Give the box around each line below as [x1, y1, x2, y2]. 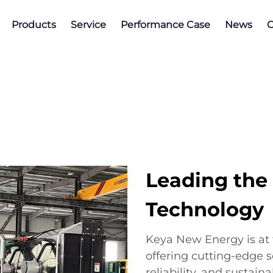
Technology [146, 197, 264, 221]
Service [71, 19, 106, 30]
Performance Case [121, 19, 210, 30]
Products [12, 19, 56, 30]
